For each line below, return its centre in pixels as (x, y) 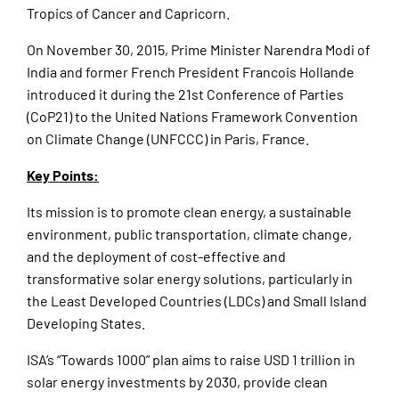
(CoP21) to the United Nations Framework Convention (192, 117)
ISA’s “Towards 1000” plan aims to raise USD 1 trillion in (191, 360)
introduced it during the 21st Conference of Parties (185, 94)
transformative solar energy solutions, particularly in (190, 279)
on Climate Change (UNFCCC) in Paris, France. (168, 139)
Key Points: (63, 175)
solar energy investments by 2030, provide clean (177, 382)
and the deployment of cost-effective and (156, 256)
